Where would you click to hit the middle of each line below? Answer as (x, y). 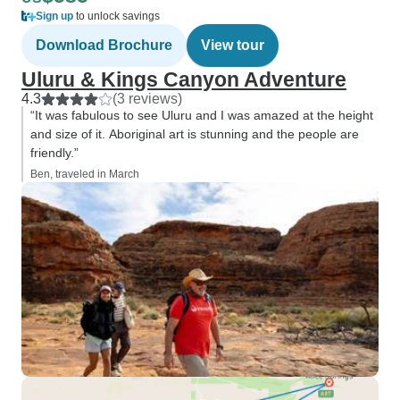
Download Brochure (104, 45)
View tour (233, 45)
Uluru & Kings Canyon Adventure (184, 79)
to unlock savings (117, 16)
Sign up (54, 16)
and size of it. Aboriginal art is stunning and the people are (195, 134)
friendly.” (54, 153)
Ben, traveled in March (85, 174)
